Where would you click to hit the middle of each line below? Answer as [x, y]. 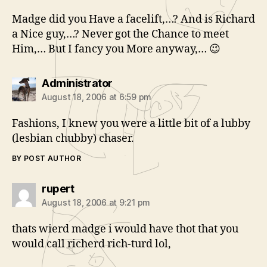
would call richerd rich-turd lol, [91, 244]
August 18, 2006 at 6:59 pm [97, 97]
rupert [58, 189]
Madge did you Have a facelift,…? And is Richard [133, 19]
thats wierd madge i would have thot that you [125, 229]
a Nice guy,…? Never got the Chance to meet [120, 34]
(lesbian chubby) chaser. [73, 139]
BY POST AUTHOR [47, 158]
